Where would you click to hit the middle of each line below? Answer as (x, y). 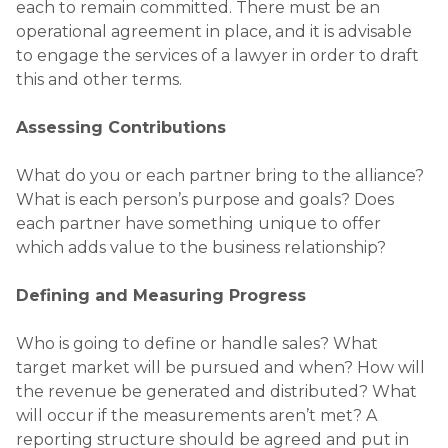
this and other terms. (99, 79)
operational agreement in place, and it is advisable (214, 31)
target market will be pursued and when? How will (220, 367)
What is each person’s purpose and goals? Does (205, 199)
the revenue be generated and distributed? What (216, 391)
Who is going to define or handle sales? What (197, 343)
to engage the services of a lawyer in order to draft (217, 55)
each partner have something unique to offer (198, 223)
